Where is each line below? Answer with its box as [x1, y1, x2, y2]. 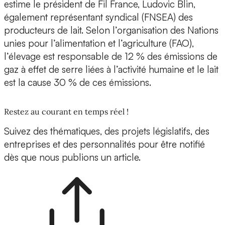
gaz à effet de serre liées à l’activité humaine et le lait [4, 63, 218, 76]
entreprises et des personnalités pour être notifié [4, 138, 205, 151]
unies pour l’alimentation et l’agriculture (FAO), [4, 37, 194, 50]
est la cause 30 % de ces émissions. [4, 76, 151, 89]
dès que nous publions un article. [4, 151, 141, 164]
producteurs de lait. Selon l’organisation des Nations [4, 24, 218, 37]
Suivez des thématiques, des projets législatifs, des [4, 125, 209, 138]
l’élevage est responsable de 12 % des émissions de [4, 50, 217, 63]
